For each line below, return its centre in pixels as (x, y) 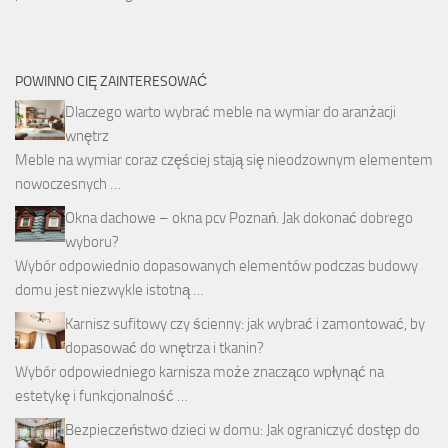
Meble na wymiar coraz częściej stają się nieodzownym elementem (224, 159)
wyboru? (92, 241)
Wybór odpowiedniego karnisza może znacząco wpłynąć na (199, 371)
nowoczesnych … (68, 183)
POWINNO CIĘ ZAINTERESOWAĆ (111, 81)
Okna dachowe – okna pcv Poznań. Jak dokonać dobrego (239, 217)
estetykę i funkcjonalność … (101, 395)
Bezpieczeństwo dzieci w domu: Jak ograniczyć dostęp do (242, 429)
